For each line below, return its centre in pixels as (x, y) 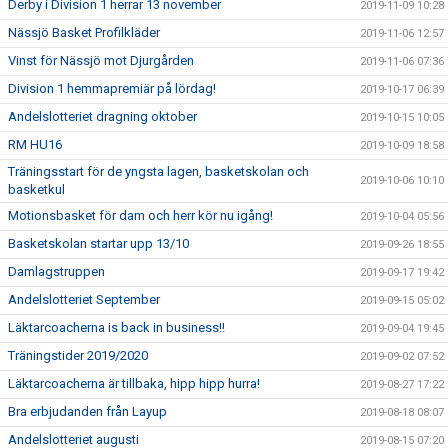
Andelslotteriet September (84, 299)
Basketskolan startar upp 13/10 (98, 243)
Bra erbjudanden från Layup (87, 411)
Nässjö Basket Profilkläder (84, 32)
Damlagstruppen (56, 271)
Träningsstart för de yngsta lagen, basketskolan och (158, 171)
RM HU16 (35, 144)
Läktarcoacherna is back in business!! (116, 327)
